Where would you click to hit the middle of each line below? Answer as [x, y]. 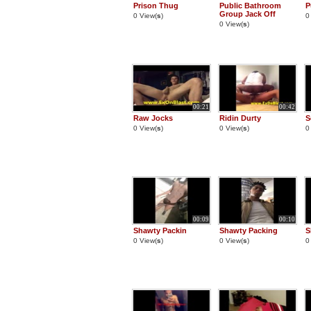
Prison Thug [156, 6]
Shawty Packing [249, 230]
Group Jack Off [247, 14]
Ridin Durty [240, 118]
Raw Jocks [153, 118]
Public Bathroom [250, 6]
